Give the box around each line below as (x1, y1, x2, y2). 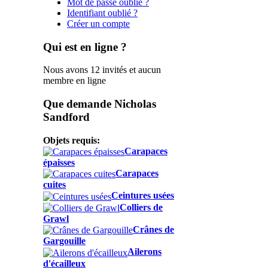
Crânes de (133, 224, 174, 234)
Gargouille (43, 236, 86, 246)
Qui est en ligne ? (43, 40, 127, 53)
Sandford (43, 110, 90, 123)
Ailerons (127, 246, 162, 257)
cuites (43, 179, 66, 190)
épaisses (43, 157, 75, 167)
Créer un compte (67, 18, 130, 29)
